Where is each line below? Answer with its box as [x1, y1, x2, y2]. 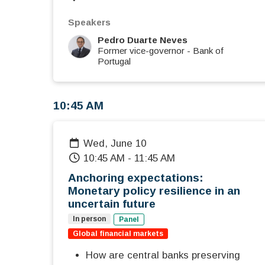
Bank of [193, 46, 224, 56]
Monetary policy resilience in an [68, 185, 240, 198]
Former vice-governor [98, 46, 185, 56]
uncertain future [68, 198, 156, 211]
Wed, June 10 [93, 138, 147, 150]
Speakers [68, 17, 111, 28]
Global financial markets [73, 230, 163, 238]
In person [73, 215, 106, 224]
